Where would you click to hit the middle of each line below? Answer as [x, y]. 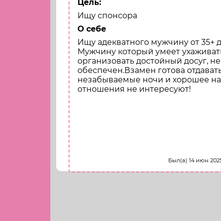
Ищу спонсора [107, 16]
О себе [92, 29]
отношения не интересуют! [134, 89]
